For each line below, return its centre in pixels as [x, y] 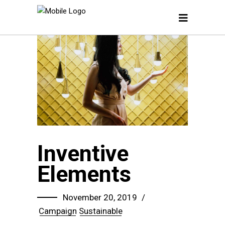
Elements [84, 174]
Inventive [83, 154]
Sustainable [101, 211]
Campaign [58, 211]
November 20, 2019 [100, 198]
